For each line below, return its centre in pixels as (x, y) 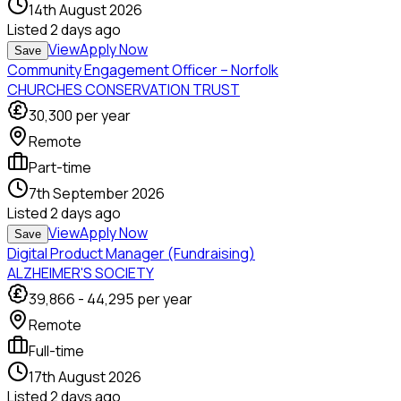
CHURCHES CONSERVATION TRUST (124, 90)
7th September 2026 (97, 194)
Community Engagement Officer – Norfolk (143, 70)
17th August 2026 (85, 377)
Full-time (56, 351)
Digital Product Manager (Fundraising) (131, 254)
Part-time (60, 168)
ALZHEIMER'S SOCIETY (81, 273)
